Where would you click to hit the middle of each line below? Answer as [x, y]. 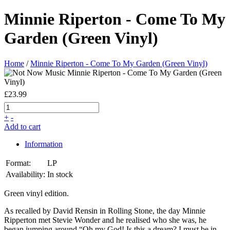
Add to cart [22, 126]
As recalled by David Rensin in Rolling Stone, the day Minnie [105, 210]
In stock [60, 174]
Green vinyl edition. [36, 193]
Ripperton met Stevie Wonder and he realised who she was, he [105, 220]
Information [44, 144]
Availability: [25, 174]
